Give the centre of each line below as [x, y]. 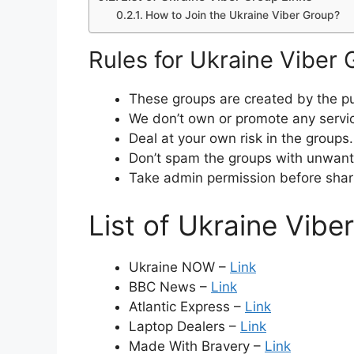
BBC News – [170, 286]
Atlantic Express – [187, 306]
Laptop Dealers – [185, 326]
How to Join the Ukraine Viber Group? [242, 15]
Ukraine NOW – [179, 267]
